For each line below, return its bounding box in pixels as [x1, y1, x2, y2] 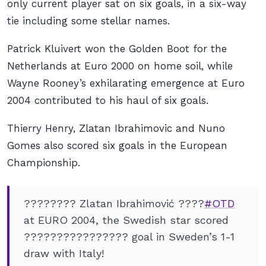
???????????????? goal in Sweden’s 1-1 [24, 230, 235, 243]
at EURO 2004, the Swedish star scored [24, 214, 229, 226]
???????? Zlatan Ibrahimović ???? [24, 197, 204, 210]
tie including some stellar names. [7, 15, 170, 27]
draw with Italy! [24, 247, 104, 259]
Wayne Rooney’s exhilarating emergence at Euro [7, 77, 245, 89]
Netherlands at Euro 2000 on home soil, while [7, 60, 233, 72]
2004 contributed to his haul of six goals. [7, 94, 208, 106]
